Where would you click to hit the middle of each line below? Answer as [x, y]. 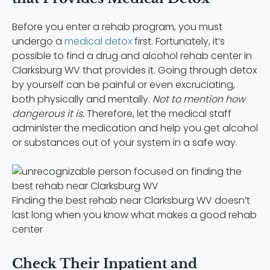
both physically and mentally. [81, 99]
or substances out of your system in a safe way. [125, 143]
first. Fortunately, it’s [178, 42]
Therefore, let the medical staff [158, 114]
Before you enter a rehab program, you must [117, 27]
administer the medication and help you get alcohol [135, 128]
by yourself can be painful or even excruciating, [124, 85]
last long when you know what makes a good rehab [134, 215]
